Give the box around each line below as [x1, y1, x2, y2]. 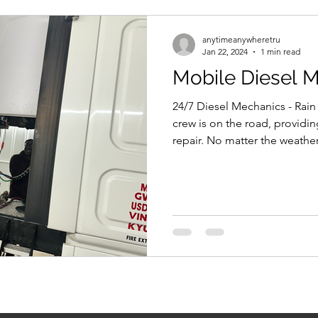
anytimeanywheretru [202, 34, 280, 45]
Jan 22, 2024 [202, 46, 248, 57]
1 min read [261, 46, 300, 57]
